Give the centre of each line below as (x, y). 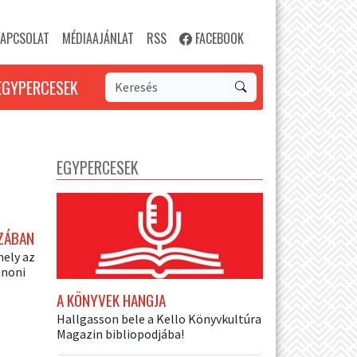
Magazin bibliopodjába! (120, 333)
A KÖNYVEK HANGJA (111, 300)
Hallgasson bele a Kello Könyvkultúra (159, 318)
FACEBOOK (218, 38)
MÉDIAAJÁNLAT (98, 38)
